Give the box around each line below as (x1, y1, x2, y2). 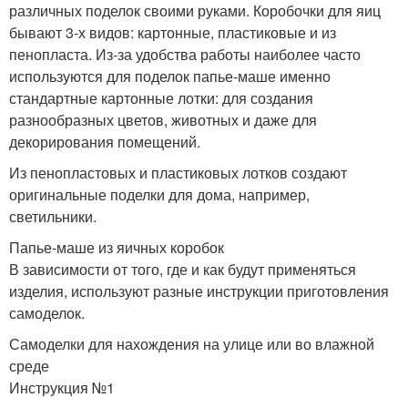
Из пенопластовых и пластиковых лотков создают (9, 161, 347, 183)
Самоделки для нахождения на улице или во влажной (9, 332, 374, 354)
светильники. (9, 205, 97, 227)
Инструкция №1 (9, 376, 115, 398)
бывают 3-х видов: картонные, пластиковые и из (9, 21, 336, 43)
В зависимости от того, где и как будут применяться (9, 258, 356, 280)
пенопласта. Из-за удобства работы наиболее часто (9, 43, 361, 65)
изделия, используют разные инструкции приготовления (9, 280, 389, 301)
